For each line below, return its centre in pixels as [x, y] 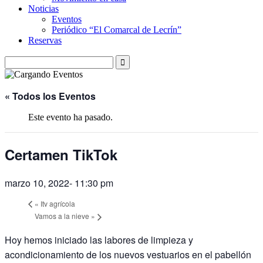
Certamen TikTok [61, 154]
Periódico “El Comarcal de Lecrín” [117, 30]
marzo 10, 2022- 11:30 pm [59, 183]
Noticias [43, 9]
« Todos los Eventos [50, 96]
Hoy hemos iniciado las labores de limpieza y [99, 240]
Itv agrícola [57, 203]
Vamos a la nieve [63, 215]
